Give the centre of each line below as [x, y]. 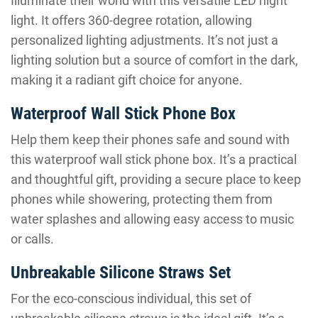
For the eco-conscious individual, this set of [131, 298]
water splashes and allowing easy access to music [152, 219]
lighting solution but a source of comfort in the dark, [154, 60]
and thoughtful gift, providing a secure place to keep [156, 179]
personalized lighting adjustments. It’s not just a [144, 40]
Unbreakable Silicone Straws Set [121, 273]
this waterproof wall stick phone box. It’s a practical [154, 159]
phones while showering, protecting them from [142, 199]
